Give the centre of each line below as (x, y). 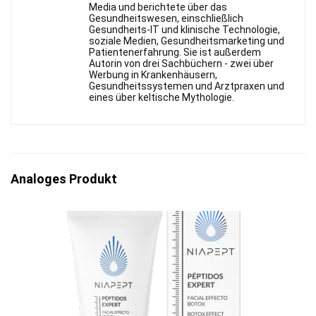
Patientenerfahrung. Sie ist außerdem (175, 52)
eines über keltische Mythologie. (162, 97)
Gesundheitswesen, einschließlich (166, 18)
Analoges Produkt (64, 178)
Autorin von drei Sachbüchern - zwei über (181, 63)
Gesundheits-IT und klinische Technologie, (184, 29)
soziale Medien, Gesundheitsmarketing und (187, 41)
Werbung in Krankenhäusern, (153, 74)
